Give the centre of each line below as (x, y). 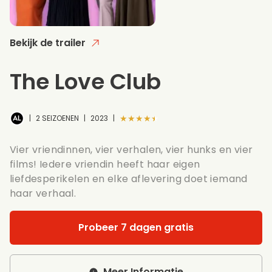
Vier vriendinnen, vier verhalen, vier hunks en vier (131, 149)
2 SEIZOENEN (57, 118)
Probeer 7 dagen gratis (136, 227)
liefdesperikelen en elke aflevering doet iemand (129, 178)
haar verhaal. (43, 193)
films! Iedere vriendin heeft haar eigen (105, 164)
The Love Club (85, 81)
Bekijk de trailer (48, 42)
